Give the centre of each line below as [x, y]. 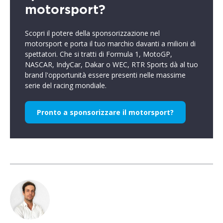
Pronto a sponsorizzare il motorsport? [105, 112]
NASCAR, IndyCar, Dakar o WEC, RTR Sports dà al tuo [111, 64]
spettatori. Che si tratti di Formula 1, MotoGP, [99, 54]
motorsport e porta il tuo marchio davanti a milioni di [110, 44]
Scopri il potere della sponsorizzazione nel [92, 33]
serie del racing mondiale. [66, 85]
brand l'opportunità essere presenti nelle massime [105, 75]
